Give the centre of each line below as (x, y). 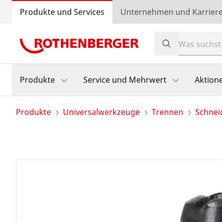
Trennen (167, 112)
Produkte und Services (62, 12)
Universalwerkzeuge (101, 112)
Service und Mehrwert (125, 80)
